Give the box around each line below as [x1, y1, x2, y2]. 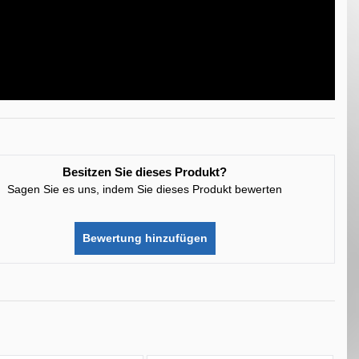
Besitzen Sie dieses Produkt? [63, 165, 228, 179]
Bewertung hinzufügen [82, 232, 208, 244]
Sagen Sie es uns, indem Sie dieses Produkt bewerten [7, 183, 283, 196]
